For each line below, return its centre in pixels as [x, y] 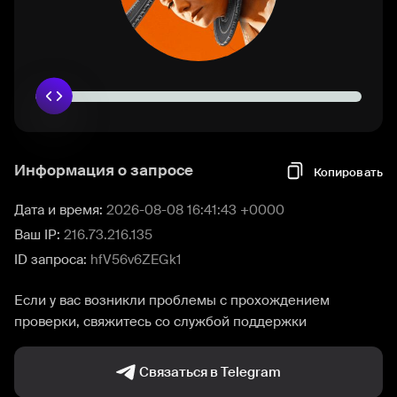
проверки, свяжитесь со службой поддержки [160, 322]
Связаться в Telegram [210, 372]
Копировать [348, 172]
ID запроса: [52, 260]
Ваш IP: [39, 235]
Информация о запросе [104, 170]
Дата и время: [60, 210]
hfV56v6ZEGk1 [136, 260]
